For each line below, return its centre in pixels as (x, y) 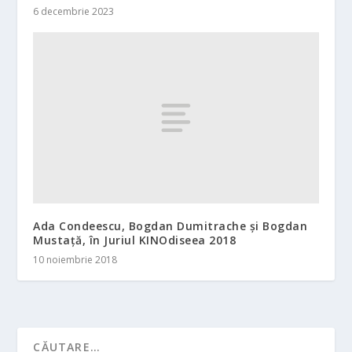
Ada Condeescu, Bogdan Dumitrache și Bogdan (170, 225)
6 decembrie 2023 (74, 12)
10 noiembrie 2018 (75, 259)
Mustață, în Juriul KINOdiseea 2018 (135, 240)
